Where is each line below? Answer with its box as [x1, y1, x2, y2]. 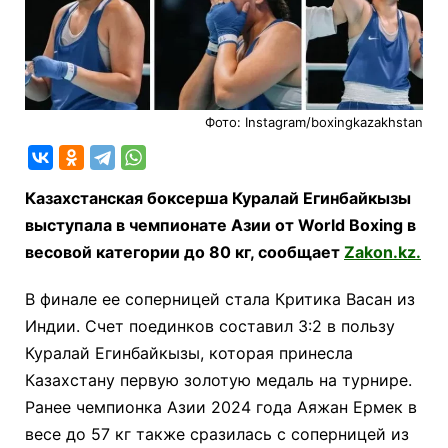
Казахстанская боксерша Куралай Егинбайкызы [25, 188, 411, 209]
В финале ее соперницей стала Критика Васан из [25, 289, 415, 310]
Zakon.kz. [344, 242, 421, 263]
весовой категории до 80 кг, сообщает [25, 242, 344, 263]
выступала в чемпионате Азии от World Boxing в [25, 215, 416, 236]
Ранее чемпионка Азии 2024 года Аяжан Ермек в [25, 397, 417, 418]
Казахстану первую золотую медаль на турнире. [25, 370, 412, 391]
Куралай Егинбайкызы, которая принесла [25, 343, 353, 364]
